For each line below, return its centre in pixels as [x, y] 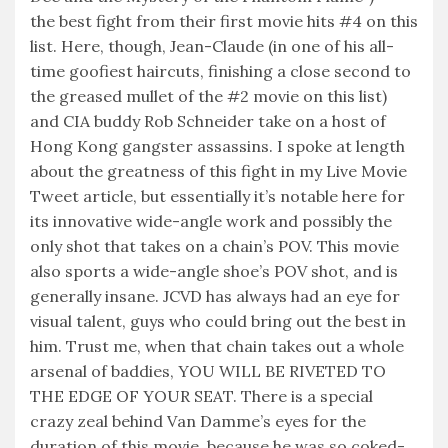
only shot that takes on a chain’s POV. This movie [214, 246]
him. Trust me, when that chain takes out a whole [217, 346]
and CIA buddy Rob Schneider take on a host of [208, 121]
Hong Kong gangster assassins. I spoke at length [217, 146]
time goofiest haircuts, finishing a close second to [220, 71]
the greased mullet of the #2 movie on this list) [208, 96]
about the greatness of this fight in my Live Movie [218, 171]
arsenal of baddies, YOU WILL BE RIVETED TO [208, 371]
